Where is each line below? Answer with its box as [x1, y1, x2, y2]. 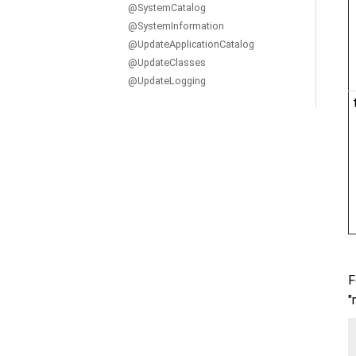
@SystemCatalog [128, 2, 206, 14]
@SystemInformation [128, 20, 224, 32]
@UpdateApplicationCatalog [128, 38, 254, 50]
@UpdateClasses [128, 56, 206, 68]
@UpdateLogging [128, 75, 206, 87]
